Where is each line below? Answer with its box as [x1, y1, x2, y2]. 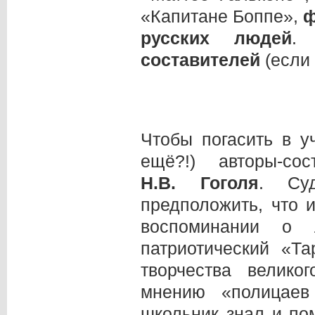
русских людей [141, 28, 292, 49]
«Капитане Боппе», [141, 6, 304, 27]
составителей [141, 50, 265, 70]
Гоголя [176, 172, 259, 193]
